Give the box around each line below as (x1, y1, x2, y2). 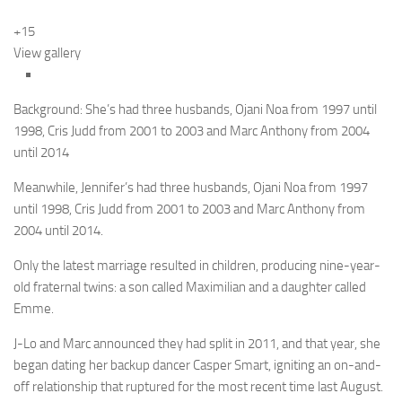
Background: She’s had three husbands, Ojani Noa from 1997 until (13, 101, 377, 118)
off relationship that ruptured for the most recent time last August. (13, 379, 383, 396)
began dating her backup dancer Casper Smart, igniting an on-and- (13, 357, 381, 374)
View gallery (13, 45, 81, 62)
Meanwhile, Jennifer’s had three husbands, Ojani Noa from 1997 (13, 179, 368, 197)
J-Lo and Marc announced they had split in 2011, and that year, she (13, 336, 380, 353)
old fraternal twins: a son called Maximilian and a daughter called (13, 279, 366, 296)
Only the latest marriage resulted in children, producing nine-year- (13, 258, 380, 275)
